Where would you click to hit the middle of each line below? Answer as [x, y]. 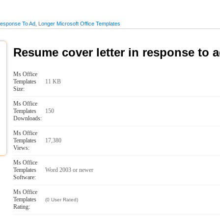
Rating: [22, 207]
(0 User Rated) [62, 200]
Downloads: [28, 118]
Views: [22, 148]
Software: [25, 177]
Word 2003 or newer [69, 170]
